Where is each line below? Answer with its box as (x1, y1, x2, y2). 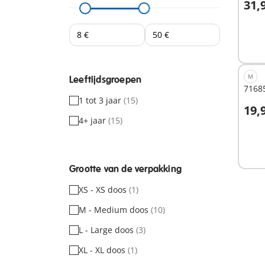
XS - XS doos (79, 184, 129, 195)
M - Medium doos (79, 204, 151, 215)
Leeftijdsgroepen (69, 74, 142, 86)
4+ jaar (79, 115, 108, 126)
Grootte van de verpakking (69, 163, 182, 175)
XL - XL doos (79, 244, 128, 256)
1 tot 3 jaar (79, 95, 124, 106)
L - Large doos (79, 224, 136, 235)
